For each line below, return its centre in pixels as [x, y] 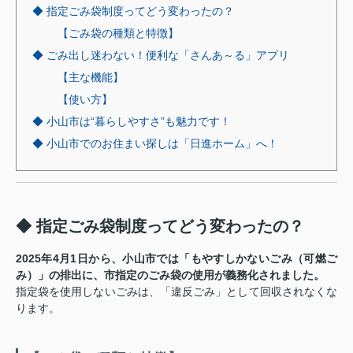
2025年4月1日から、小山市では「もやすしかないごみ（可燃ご [176, 258]
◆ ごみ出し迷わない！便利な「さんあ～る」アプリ [161, 55]
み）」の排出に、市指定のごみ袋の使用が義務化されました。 [170, 275]
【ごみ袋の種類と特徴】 [118, 33]
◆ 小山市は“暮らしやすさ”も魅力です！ [132, 121]
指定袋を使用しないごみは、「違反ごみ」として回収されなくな [176, 291]
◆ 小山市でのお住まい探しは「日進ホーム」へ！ [155, 143]
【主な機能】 [91, 77]
